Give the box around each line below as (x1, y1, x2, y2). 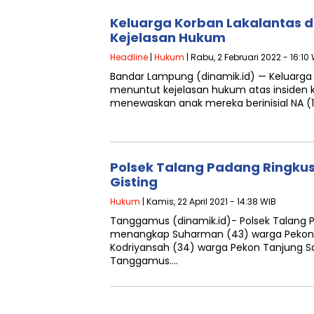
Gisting (110, 173, 158, 191)
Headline (110, 51, 148, 63)
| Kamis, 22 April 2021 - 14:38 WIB (140, 196, 276, 207)
